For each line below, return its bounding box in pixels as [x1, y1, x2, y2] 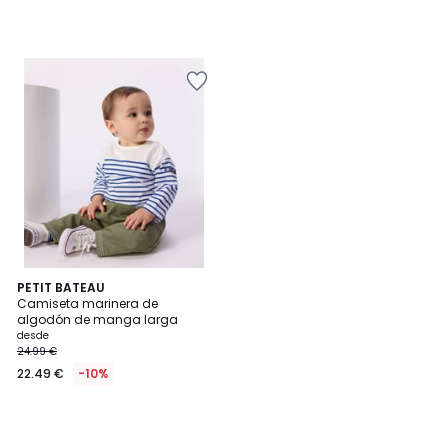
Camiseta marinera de [17, 295, 158, 312]
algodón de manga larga [17, 311, 178, 328]
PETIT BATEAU [17, 279, 105, 296]
